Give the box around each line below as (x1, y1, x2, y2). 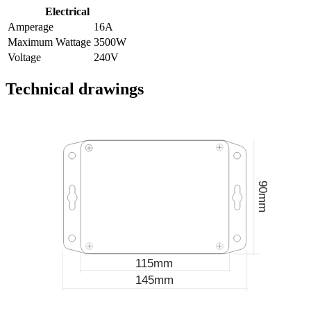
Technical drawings (6, 80, 144, 99)
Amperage (8, 21, 53, 33)
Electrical (45, 6, 90, 18)
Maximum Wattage (8, 36, 91, 49)
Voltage (8, 51, 41, 64)
